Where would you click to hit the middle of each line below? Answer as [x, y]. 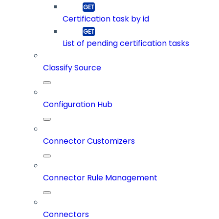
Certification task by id [106, 19]
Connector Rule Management [100, 178]
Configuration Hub [78, 105]
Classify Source [72, 68]
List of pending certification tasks [126, 44]
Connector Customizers [89, 141]
